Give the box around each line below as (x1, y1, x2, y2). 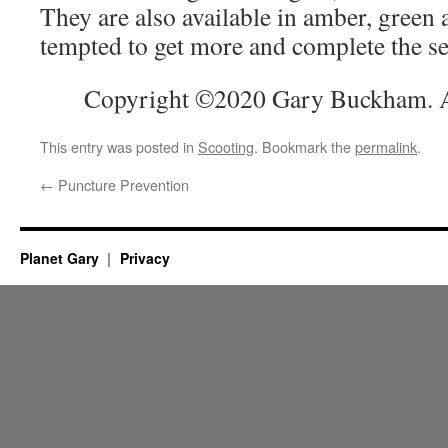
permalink (355, 135, 417, 157)
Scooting (198, 135, 254, 157)
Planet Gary (20, 247, 103, 268)
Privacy (119, 247, 170, 268)
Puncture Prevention (54, 173, 189, 195)
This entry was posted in (40, 135, 198, 157)
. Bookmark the (254, 135, 355, 157)
